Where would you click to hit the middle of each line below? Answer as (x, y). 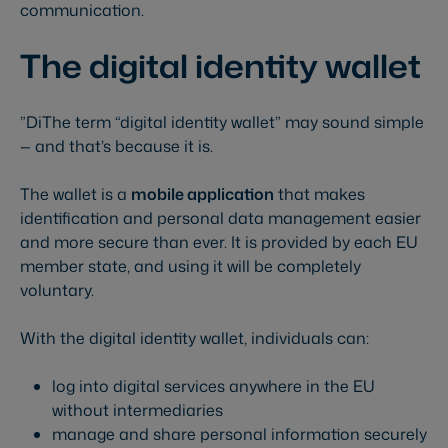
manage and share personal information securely (239, 434)
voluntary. (57, 290)
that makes (319, 194)
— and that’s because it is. (116, 146)
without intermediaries (137, 410)
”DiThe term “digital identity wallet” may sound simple (222, 122)
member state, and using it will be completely (190, 266)
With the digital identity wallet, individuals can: (194, 338)
